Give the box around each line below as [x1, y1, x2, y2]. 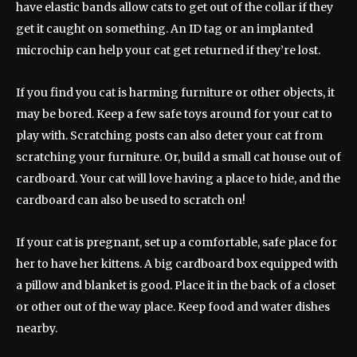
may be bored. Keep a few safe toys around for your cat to [16, 107, 332, 122]
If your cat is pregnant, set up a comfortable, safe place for [16, 235, 337, 250]
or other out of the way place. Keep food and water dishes [16, 300, 330, 315]
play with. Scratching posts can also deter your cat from [16, 128, 323, 143]
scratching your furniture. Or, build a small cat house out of [16, 150, 341, 165]
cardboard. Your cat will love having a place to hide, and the [16, 171, 340, 186]
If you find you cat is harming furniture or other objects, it [16, 85, 335, 100]
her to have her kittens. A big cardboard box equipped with [16, 257, 338, 272]
